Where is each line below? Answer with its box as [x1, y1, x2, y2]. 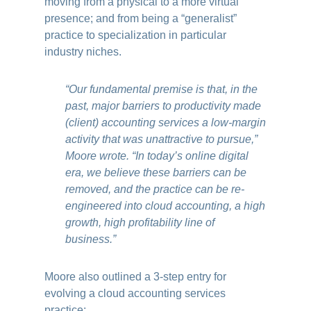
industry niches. [44, 46, 122, 58]
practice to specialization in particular [44, 29, 227, 41]
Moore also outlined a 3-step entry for [44, 271, 227, 283]
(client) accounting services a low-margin [65, 117, 267, 128]
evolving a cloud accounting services [44, 287, 226, 299]
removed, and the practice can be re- [65, 183, 245, 195]
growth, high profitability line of [65, 217, 215, 228]
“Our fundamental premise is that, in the [65, 83, 258, 95]
